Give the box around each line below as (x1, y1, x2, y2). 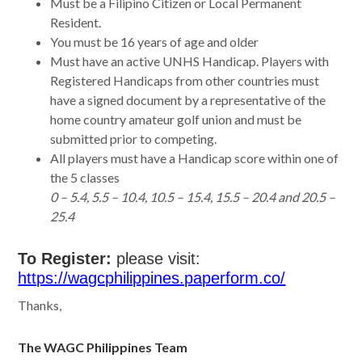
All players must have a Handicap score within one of (50, 150, 339, 166)
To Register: (18, 250, 112, 268)
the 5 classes (50, 170, 120, 186)
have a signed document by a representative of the (50, 92, 326, 108)
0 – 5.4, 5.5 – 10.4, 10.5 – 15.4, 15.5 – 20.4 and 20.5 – (50, 189, 336, 205)
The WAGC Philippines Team (18, 339, 188, 356)
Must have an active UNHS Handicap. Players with (50, 53, 330, 69)
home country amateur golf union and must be (50, 112, 302, 128)
